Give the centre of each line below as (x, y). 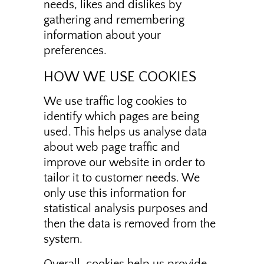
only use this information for (115, 194)
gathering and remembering (114, 20)
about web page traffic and (112, 148)
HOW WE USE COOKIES (120, 77)
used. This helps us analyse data (125, 132)
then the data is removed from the (130, 224)
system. (63, 240)
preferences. (75, 51)
